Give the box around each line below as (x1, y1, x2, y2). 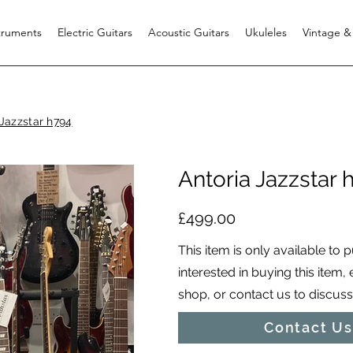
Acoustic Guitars (148, 25, 229, 39)
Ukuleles (245, 25, 287, 39)
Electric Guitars (58, 25, 132, 39)
